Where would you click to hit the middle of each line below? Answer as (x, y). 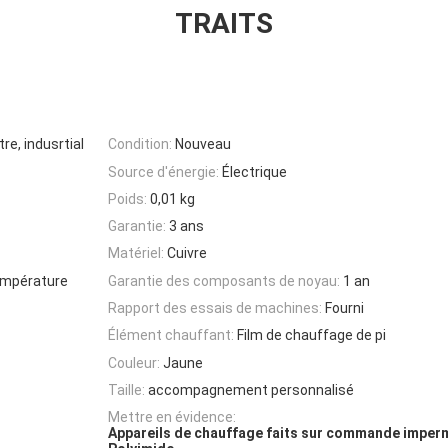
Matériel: (136, 253)
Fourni (344, 308)
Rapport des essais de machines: (215, 308)
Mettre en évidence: (172, 417)
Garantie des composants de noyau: (224, 280)
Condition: (140, 144)
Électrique (254, 171)
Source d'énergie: (163, 171)
